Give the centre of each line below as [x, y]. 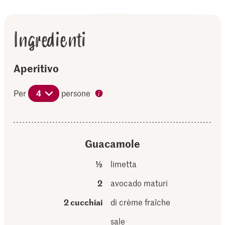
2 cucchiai [83, 202]
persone [76, 93]
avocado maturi [139, 183]
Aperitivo [36, 68]
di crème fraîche [141, 202]
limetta [124, 164]
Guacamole [112, 143]
